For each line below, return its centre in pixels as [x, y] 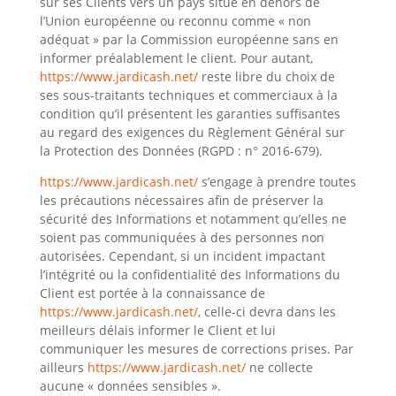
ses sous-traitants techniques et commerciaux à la [188, 95]
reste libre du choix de [266, 76]
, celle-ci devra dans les [267, 312]
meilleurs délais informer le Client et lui [157, 330]
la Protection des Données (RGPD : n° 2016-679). [181, 151]
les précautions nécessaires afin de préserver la [181, 200]
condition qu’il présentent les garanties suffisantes [190, 114]
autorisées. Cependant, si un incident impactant [182, 256]
